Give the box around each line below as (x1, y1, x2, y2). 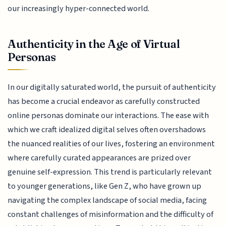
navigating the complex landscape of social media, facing (8, 194, 207, 207)
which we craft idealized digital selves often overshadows (8, 124, 206, 136)
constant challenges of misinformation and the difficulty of (8, 208, 214, 221)
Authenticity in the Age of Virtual (8, 36, 180, 51)
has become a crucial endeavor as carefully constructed (8, 95, 200, 108)
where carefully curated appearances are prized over (8, 152, 191, 164)
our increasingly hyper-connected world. (8, 3, 150, 15)
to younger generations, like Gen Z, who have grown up (8, 180, 202, 193)
